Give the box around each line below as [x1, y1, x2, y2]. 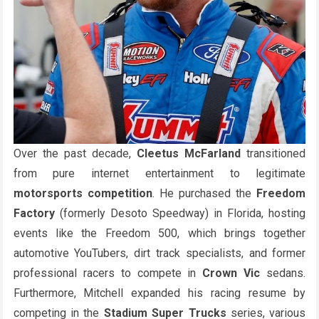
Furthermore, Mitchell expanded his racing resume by [13, 286, 306, 300]
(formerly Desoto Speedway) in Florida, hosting [54, 206, 306, 220]
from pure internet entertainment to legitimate [13, 166, 306, 180]
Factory [13, 206, 55, 220]
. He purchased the [152, 186, 257, 200]
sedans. [260, 266, 306, 280]
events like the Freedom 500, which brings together [13, 226, 306, 240]
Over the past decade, [13, 146, 137, 160]
